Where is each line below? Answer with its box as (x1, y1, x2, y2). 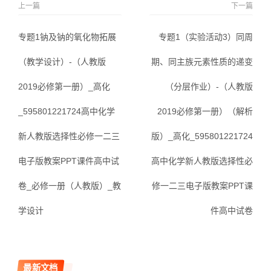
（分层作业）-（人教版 (165, 82, 253, 91)
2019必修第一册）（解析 (157, 106, 253, 116)
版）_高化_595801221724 (151, 131, 253, 141)
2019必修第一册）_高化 (18, 82, 110, 91)
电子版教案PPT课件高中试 (18, 156, 119, 166)
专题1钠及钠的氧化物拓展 (18, 32, 116, 42)
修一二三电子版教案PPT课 (152, 181, 253, 191)
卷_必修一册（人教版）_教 (18, 181, 121, 191)
